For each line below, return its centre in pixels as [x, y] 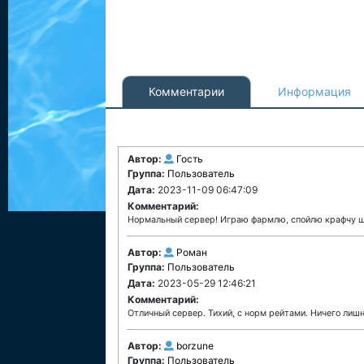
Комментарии [186, 91]
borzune [195, 346]
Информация [314, 91]
